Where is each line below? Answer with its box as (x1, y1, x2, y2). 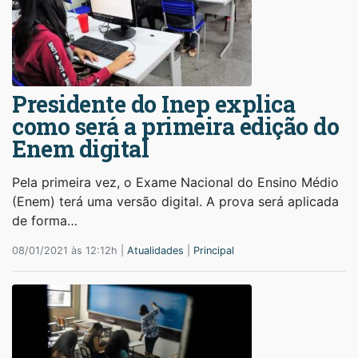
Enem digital (12, 133, 149, 164)
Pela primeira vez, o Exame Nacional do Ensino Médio (12, 173, 339, 190)
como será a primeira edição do (12, 110, 339, 141)
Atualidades (127, 244, 184, 257)
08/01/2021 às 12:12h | (12, 244, 127, 257)
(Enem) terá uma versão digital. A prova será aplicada (12, 193, 339, 209)
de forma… (12, 212, 78, 229)
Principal (193, 244, 234, 257)
